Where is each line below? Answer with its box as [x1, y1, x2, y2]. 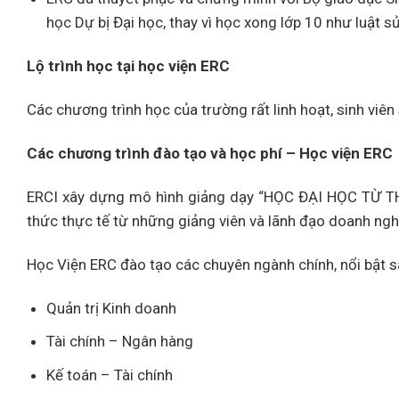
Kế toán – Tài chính [46, 365, 174, 384]
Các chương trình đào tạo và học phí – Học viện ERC [27, 143, 393, 162]
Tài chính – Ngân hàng [46, 332, 194, 351]
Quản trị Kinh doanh [46, 299, 177, 318]
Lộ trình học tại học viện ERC [27, 56, 230, 75]
